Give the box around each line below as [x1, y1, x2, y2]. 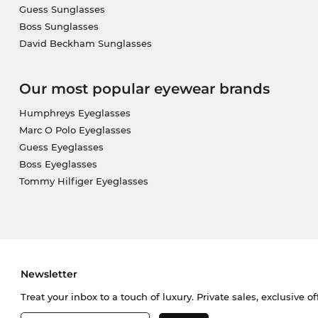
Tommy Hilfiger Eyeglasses [18, 175, 148, 187]
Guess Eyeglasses [18, 141, 104, 153]
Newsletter [20, 268, 77, 281]
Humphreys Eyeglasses [18, 107, 131, 119]
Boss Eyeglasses [18, 158, 97, 170]
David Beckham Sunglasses [18, 38, 152, 50]
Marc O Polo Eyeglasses [18, 124, 131, 136]
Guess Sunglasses [18, 4, 105, 16]
